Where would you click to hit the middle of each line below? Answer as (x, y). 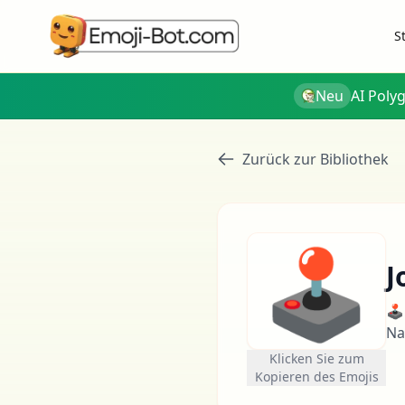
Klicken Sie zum (316, 358)
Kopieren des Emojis (316, 377)
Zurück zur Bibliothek (316, 159)
